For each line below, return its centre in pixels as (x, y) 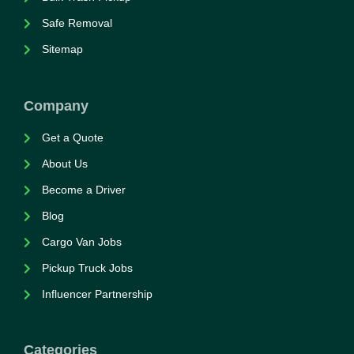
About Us (64, 164)
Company (56, 106)
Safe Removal (77, 23)
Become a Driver (83, 190)
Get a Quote (72, 137)
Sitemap (62, 49)
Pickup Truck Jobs (87, 268)
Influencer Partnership (97, 294)
